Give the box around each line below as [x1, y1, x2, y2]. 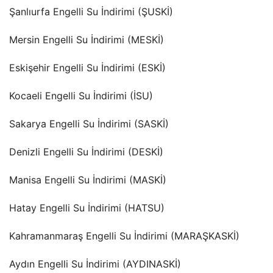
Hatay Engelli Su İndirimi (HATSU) [9, 201, 165, 214]
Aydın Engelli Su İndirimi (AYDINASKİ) [9, 257, 181, 270]
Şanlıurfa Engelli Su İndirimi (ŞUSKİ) [9, 5, 173, 18]
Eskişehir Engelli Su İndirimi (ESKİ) [9, 61, 166, 74]
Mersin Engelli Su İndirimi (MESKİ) [9, 33, 164, 46]
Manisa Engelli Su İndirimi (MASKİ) [9, 173, 166, 186]
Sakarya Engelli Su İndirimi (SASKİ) [9, 117, 169, 130]
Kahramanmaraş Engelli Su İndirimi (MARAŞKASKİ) [9, 229, 239, 242]
